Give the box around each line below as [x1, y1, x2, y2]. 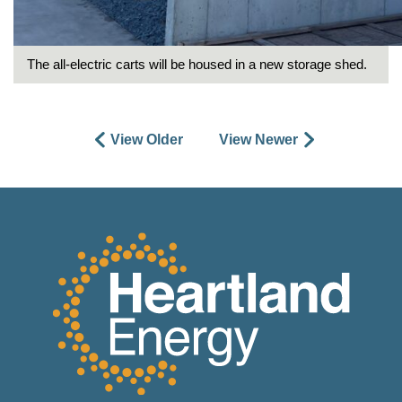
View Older [110, 131, 183, 147]
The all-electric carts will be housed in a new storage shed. [27, 56, 367, 72]
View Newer [219, 131, 298, 147]
